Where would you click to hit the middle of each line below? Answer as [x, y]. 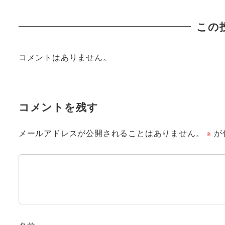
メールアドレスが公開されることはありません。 [111, 133]
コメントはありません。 [65, 57]
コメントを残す [58, 107]
